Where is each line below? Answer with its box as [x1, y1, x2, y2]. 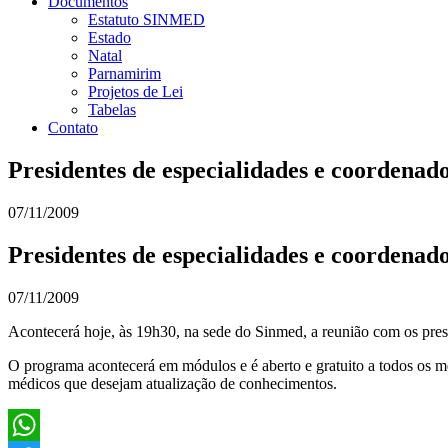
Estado [88, 29, 131, 46]
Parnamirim [88, 65, 161, 82]
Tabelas [88, 101, 136, 118]
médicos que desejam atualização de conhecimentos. [8, 374, 337, 392]
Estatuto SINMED [88, 11, 205, 28]
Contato [48, 119, 98, 136]
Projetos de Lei [88, 83, 183, 100]
